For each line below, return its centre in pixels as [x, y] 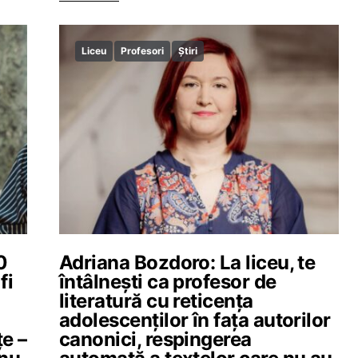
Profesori [142, 51]
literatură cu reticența [156, 301]
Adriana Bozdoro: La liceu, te [187, 263]
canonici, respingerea [155, 339]
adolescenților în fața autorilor [195, 320]
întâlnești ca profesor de [168, 282]
